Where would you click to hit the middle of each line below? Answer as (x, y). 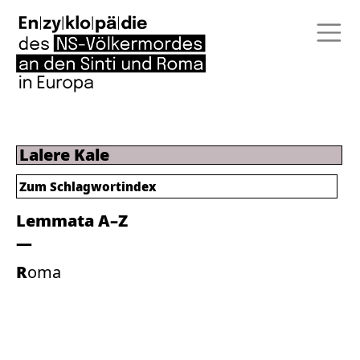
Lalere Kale (64, 155)
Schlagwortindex (103, 186)
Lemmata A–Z (72, 221)
